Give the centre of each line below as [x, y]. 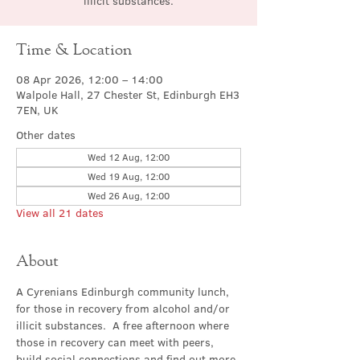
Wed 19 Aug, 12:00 [129, 176]
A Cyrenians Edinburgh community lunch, [124, 292]
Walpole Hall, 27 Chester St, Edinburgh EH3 [128, 95]
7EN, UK [37, 110]
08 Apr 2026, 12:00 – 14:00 [90, 80]
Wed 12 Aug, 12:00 [129, 157]
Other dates [46, 135]
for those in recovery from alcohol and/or [125, 309]
